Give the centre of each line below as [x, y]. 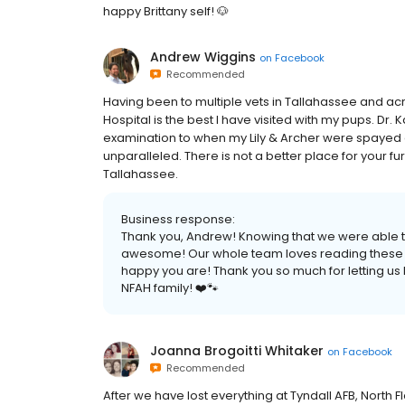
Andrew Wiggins [203, 57]
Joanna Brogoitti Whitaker [237, 351]
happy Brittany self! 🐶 [166, 11]
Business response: [178, 219]
